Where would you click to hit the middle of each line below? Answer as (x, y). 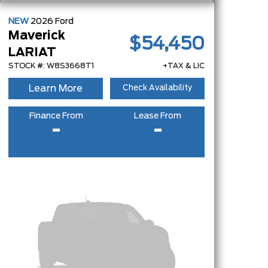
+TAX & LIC (184, 66)
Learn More (56, 88)
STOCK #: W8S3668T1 (51, 66)
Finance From (56, 116)
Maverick (37, 36)
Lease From (158, 116)
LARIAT (32, 52)
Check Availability (157, 89)
